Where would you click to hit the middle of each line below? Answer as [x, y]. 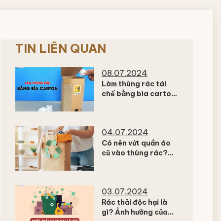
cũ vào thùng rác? [135, 153]
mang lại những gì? [135, 104]
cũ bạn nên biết [129, 173]
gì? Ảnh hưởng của [135, 212]
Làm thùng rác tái [134, 84]
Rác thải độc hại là [134, 202]
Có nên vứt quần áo [136, 143]
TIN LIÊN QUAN [61, 48]
